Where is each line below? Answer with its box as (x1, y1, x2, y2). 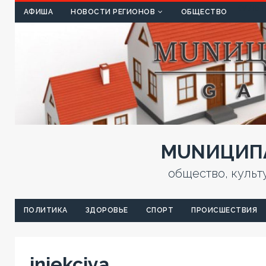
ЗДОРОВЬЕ (85, 206, 128, 215)
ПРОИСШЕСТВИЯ (191, 206, 257, 215)
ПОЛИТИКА (23, 206, 68, 215)
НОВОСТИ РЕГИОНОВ (71, 8, 155, 16)
